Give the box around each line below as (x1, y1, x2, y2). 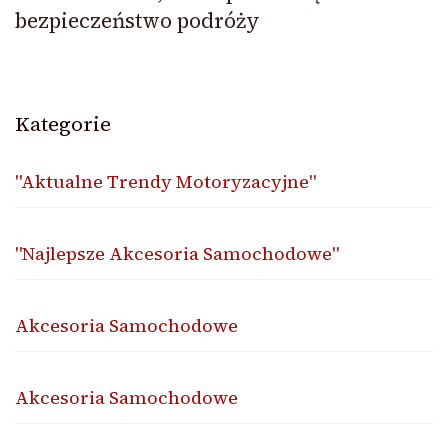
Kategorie (15, 109, 111, 138)
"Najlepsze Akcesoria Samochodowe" (15, 240, 339, 266)
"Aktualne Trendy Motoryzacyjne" (15, 168, 316, 194)
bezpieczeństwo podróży (15, 5, 260, 35)
